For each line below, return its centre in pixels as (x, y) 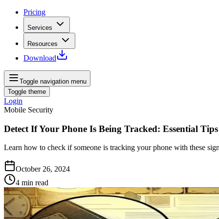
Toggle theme (27, 92)
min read (35, 183)
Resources (43, 44)
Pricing (34, 12)
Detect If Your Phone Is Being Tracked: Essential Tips (111, 129)
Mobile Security (29, 110)
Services (40, 28)
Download (40, 58)
